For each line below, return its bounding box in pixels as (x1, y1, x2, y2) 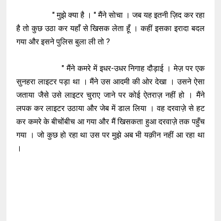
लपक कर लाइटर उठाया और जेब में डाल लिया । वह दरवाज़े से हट (16, 104, 205, 113)
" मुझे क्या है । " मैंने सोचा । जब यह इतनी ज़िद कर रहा (16, 10, 205, 20)
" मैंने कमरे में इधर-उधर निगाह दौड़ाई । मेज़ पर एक (16, 64, 205, 73)
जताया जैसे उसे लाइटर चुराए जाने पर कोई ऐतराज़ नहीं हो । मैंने (16, 90, 205, 100)
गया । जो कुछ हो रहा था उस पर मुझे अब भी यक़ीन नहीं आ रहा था (16, 130, 205, 140)
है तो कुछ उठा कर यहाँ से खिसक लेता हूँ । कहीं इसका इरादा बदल (16, 24, 205, 33)
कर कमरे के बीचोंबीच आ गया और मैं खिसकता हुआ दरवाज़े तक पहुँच (16, 117, 205, 126)
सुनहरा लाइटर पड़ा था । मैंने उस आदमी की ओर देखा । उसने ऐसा (16, 77, 205, 86)
